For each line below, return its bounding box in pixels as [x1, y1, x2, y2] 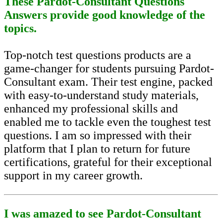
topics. [4, 22, 37, 35]
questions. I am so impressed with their [4, 129, 191, 142]
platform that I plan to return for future [4, 142, 190, 156]
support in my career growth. [4, 169, 143, 182]
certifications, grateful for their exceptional [4, 156, 212, 169]
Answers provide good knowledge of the [4, 8, 205, 22]
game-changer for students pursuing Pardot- [4, 62, 214, 75]
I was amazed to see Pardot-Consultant [4, 207, 201, 221]
